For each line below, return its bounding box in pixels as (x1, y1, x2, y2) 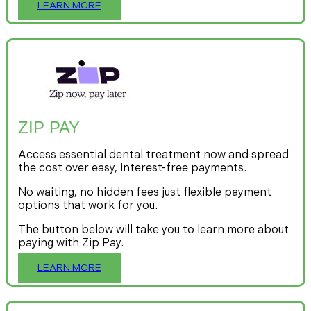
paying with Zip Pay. (18, 237, 124, 251)
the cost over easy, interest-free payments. (18, 162, 246, 176)
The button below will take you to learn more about (18, 224, 289, 237)
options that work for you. (18, 199, 158, 213)
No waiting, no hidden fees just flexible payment (18, 186, 271, 200)
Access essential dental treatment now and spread (18, 149, 289, 162)
